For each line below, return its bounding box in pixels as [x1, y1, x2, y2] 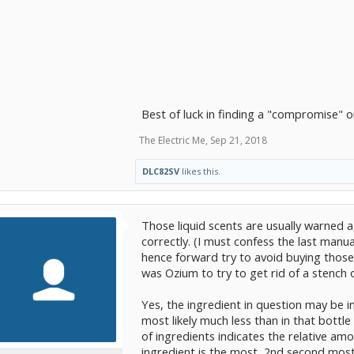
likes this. [179, 165, 220, 177]
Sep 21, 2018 [210, 134, 267, 147]
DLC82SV [142, 165, 179, 177]
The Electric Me [139, 134, 205, 147]
